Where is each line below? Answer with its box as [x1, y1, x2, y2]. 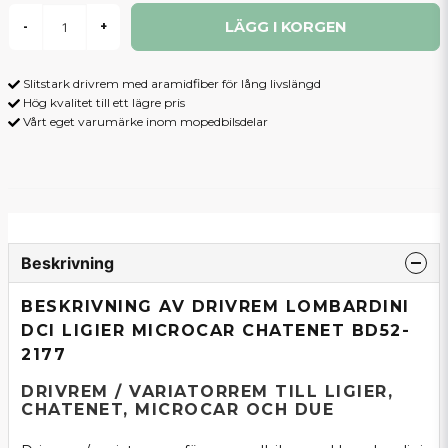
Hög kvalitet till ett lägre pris [23, 94, 185, 110]
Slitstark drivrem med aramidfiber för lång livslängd [23, 76, 321, 91]
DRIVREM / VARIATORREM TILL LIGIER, [21, 381, 393, 401]
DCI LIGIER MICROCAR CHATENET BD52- [21, 320, 410, 340]
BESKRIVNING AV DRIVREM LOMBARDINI [21, 296, 410, 316]
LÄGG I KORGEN [225, 17, 346, 36]
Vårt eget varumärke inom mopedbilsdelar [23, 113, 268, 129]
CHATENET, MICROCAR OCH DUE [21, 399, 334, 419]
